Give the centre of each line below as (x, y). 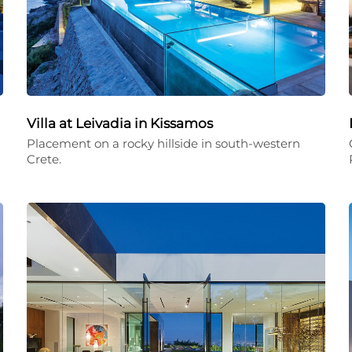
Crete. (44, 159)
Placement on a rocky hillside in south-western (163, 143)
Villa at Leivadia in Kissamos (120, 123)
